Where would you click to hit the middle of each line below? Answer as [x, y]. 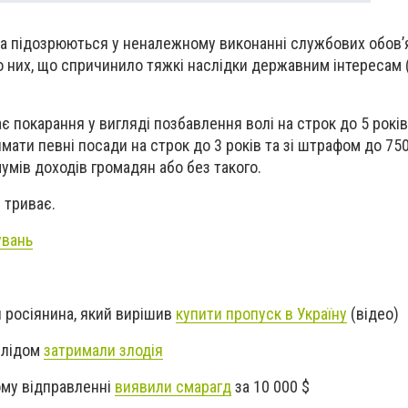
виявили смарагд [173, 387]
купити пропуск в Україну [261, 313]
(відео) [373, 313]
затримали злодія [103, 350]
